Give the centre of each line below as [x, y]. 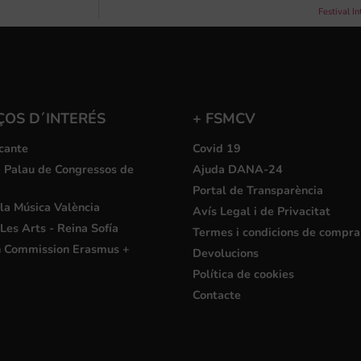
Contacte [217, 295]
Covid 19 [217, 148]
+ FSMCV [224, 118]
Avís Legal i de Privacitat [261, 211]
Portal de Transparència [258, 190]
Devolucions [226, 253]
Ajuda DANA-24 [238, 169]
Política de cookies [243, 274]
